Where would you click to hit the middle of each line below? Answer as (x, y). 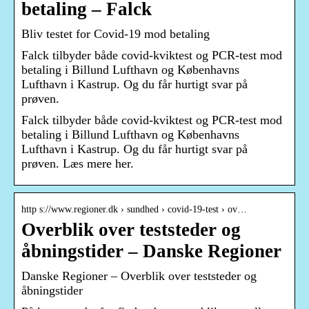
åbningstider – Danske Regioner (151, 251)
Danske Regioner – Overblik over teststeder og (139, 276)
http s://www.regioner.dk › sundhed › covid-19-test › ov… (134, 210)
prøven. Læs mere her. (78, 164)
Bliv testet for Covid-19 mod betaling (116, 34)
